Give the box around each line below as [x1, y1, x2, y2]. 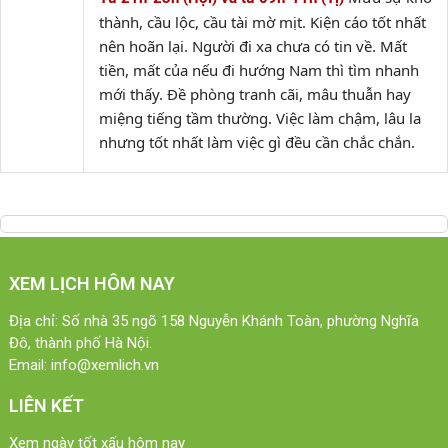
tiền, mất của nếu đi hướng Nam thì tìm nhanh [99, 60, 419, 80]
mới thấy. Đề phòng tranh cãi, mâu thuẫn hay [99, 84, 411, 104]
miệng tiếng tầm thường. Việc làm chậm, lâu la [99, 108, 421, 128]
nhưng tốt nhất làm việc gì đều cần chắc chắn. [99, 132, 415, 152]
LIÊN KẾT [9, 395, 84, 416]
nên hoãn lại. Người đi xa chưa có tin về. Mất [99, 36, 407, 56]
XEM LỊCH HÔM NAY [9, 273, 175, 294]
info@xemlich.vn [51, 356, 159, 374]
